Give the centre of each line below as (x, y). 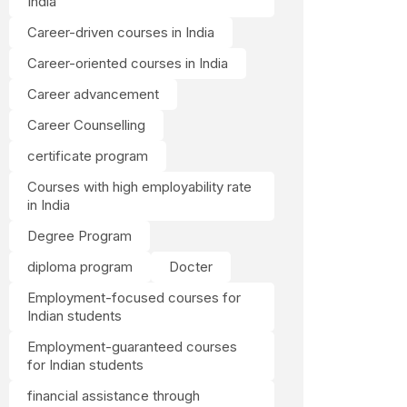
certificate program (88, 156)
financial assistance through (114, 396)
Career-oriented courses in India (128, 63)
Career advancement (93, 94)
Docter (191, 267)
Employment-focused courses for (134, 298)
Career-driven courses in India (121, 32)
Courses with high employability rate (139, 187)
